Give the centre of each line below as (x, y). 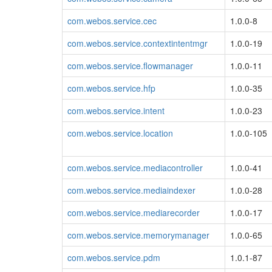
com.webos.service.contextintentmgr (138, 43)
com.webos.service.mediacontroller (135, 167)
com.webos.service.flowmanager (130, 65)
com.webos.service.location (120, 133)
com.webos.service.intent (116, 110)
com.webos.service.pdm (114, 257)
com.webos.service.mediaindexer (131, 190)
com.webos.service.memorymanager (138, 235)
